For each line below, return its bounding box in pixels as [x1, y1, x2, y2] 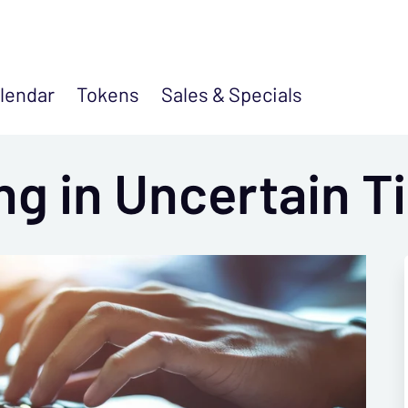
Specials [229, 80, 302, 110]
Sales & [161, 80, 229, 110]
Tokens [76, 80, 139, 110]
